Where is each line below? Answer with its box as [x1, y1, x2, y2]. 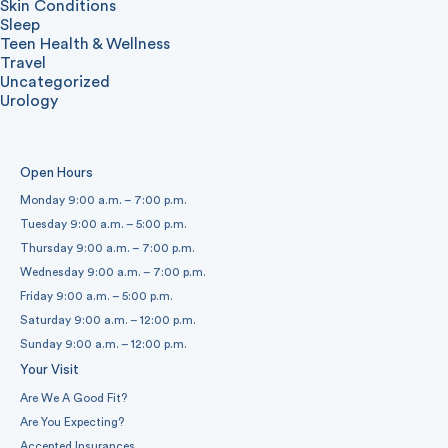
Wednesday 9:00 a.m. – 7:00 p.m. [20, 266, 206, 279]
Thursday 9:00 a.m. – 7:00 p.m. [20, 242, 195, 255]
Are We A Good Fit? [20, 391, 127, 404]
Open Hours [20, 165, 93, 180]
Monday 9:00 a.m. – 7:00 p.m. [20, 194, 187, 207]
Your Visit [20, 363, 79, 378]
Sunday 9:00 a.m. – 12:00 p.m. [20, 338, 187, 351]
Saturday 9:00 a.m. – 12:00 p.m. [20, 314, 196, 327]
